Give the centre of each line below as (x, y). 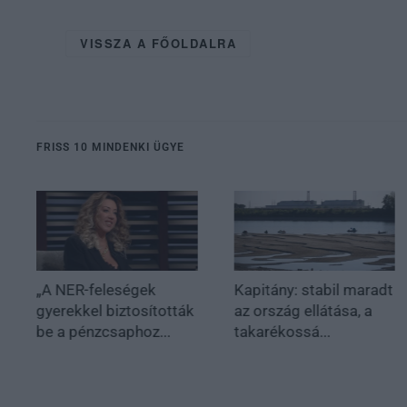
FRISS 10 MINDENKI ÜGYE (110, 147)
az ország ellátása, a (303, 311)
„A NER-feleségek (96, 290)
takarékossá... (282, 332)
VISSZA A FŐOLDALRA (158, 43)
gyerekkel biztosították (115, 311)
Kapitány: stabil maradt (313, 290)
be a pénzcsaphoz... (104, 332)
